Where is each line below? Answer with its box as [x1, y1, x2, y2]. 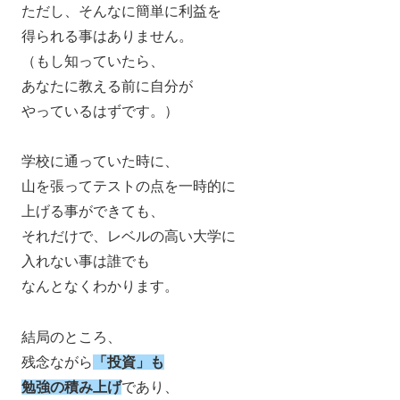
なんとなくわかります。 [21, 279, 179, 295]
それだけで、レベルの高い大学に [21, 229, 236, 245]
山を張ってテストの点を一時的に [21, 179, 236, 195]
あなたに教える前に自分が [21, 78, 193, 94]
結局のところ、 [21, 329, 121, 346]
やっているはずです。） [21, 103, 179, 119]
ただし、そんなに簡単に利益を [21, 3, 221, 19]
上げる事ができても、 [21, 204, 164, 220]
